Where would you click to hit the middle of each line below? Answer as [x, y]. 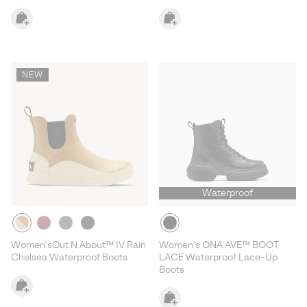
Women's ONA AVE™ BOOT [219, 245]
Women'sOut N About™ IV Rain [78, 245]
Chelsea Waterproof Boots [69, 257]
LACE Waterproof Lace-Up [218, 257]
